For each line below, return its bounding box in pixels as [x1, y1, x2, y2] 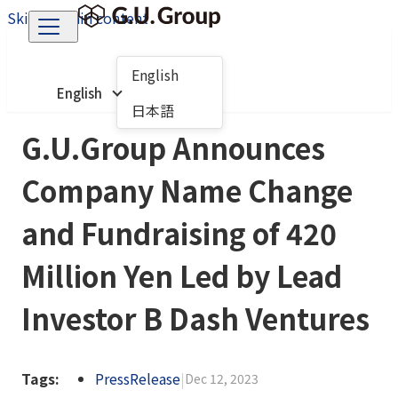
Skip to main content [7, 7, 148, 28]
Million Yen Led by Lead [21, 255, 342, 296]
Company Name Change [21, 170, 353, 211]
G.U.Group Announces [21, 127, 325, 168]
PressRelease [95, 368, 180, 389]
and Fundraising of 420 [21, 212, 337, 253]
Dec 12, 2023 [185, 370, 259, 387]
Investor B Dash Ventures [21, 298, 370, 338]
